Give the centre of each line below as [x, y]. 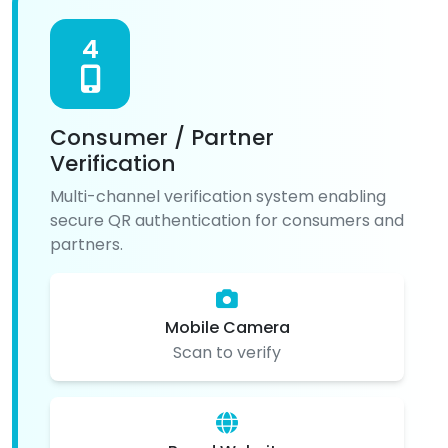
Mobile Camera [227, 327]
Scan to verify [227, 352]
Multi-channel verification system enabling [218, 196]
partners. [86, 244]
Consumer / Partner [162, 137]
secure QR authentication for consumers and [227, 220]
